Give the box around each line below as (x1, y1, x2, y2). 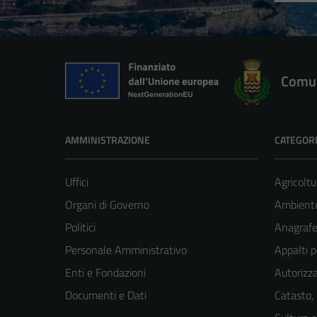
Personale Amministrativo (65, 241, 187, 259)
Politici (65, 219, 96, 236)
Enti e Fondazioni (65, 264, 146, 282)
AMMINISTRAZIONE (65, 132, 150, 148)
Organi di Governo (65, 196, 149, 214)
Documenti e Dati (65, 287, 146, 304)
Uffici (65, 173, 88, 191)
